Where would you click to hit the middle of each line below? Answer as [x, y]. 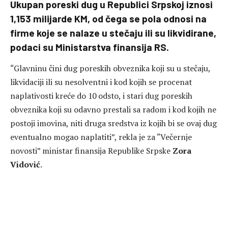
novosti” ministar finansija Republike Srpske [91, 151]
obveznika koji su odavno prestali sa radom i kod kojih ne [113, 110]
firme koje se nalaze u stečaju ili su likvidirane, [113, 33]
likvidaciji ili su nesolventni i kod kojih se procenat [101, 82]
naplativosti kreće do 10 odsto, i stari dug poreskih [101, 96]
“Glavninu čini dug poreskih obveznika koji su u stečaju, [110, 68]
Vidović [25, 165]
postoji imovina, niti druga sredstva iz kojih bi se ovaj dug [113, 123]
